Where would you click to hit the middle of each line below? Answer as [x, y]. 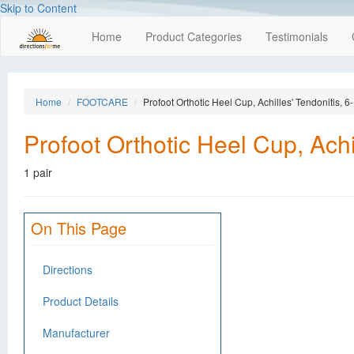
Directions [68, 269]
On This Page [79, 228]
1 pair [38, 172]
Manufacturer [76, 333]
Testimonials [297, 36]
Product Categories [194, 36]
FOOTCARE [102, 102]
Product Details [81, 301]
